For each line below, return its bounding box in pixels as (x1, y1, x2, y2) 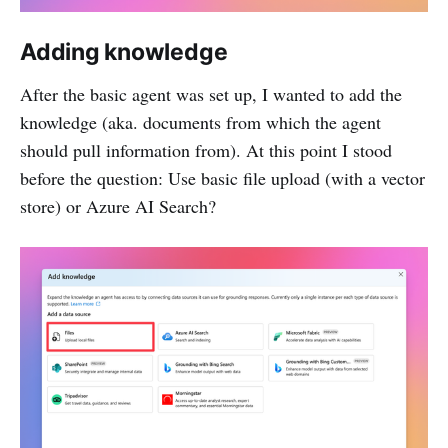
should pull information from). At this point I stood (20, 137, 392, 162)
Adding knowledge (20, 37, 228, 66)
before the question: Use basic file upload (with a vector (20, 165, 425, 190)
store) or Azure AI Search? (20, 193, 216, 218)
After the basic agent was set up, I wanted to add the (20, 81, 402, 106)
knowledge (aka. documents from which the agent (20, 109, 381, 134)
